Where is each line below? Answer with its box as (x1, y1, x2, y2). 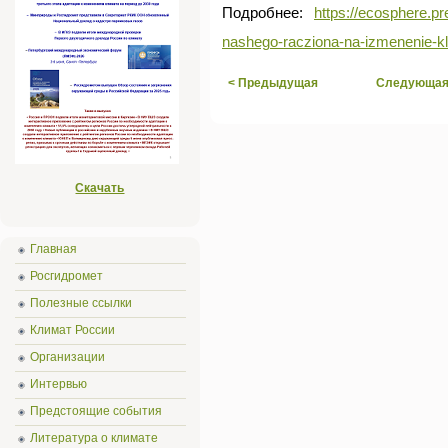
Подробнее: (222, 5, 314, 21)
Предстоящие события (30, 404, 162, 418)
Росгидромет (30, 269, 103, 283)
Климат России (30, 323, 115, 337)
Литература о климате (30, 431, 158, 445)
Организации (30, 350, 105, 364)
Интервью (30, 377, 87, 391)
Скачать (75, 181, 125, 195)
